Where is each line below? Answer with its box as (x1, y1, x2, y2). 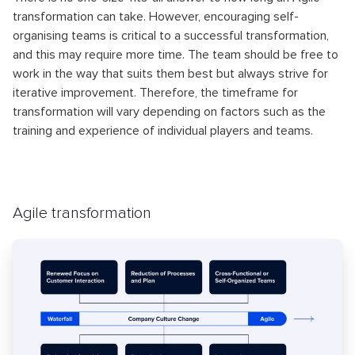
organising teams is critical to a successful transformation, (13, 27, 329, 44)
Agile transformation (13, 203, 151, 223)
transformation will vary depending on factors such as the (13, 103, 326, 120)
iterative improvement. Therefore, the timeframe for (13, 84, 298, 101)
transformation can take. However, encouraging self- (13, 8, 299, 25)
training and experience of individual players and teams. (13, 122, 313, 139)
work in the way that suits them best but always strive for (13, 65, 328, 82)
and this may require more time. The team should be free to (13, 46, 338, 63)
